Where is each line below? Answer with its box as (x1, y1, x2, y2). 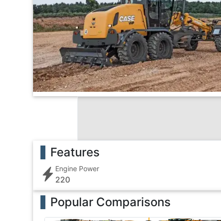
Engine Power (55, 164, 100, 173)
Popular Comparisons (50, 194, 171, 209)
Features (50, 145, 100, 159)
